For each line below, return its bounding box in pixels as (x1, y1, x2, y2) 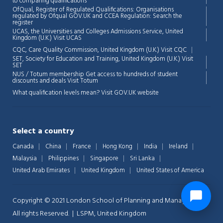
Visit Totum (67, 76, 98, 87)
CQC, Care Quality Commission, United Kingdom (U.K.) (12, 45, 161, 56)
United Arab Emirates (12, 165, 70, 176)
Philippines (48, 153, 79, 164)
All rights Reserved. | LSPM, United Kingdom (12, 208, 146, 220)
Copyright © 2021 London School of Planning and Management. (12, 195, 207, 207)
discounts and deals (12, 76, 67, 87)
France (73, 141, 91, 152)
